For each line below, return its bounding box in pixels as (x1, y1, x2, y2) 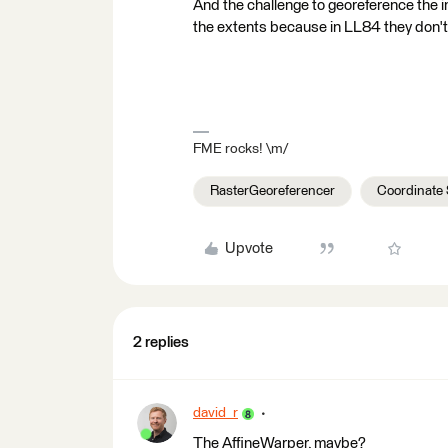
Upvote (224, 241, 273, 256)
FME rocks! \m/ (193, 142, 288, 156)
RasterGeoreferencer (210, 184, 335, 198)
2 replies (133, 335, 189, 350)
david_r (193, 406, 238, 420)
